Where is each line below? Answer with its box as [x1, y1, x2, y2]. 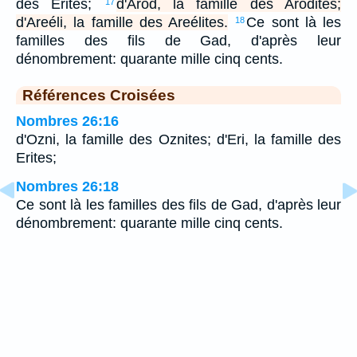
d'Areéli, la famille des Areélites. [16, 14, 228, 31]
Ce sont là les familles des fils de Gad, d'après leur [16, 197, 341, 214]
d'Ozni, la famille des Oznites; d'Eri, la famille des [16, 131, 341, 148]
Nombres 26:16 [16, 113, 119, 130]
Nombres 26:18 [16, 178, 119, 195]
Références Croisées [22, 86, 175, 104]
